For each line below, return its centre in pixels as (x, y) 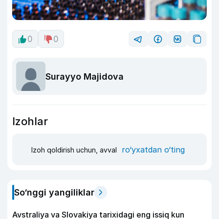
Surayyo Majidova (85, 76)
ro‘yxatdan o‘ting (153, 149)
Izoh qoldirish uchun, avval (75, 150)
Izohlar (30, 121)
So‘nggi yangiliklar (54, 192)
